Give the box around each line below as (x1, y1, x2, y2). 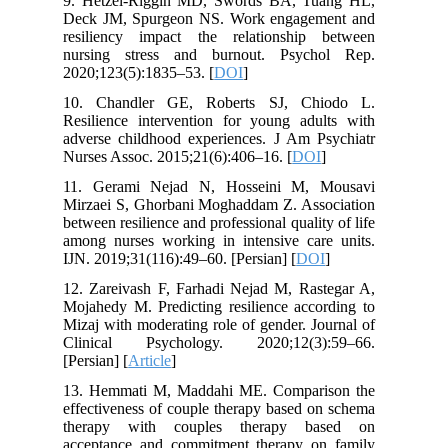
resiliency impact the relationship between (73, 27, 385, 45)
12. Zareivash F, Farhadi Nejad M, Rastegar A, (73, 279, 385, 297)
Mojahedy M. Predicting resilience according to (73, 297, 385, 315)
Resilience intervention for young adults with (73, 111, 385, 129)
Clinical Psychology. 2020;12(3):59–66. (73, 333, 385, 351)
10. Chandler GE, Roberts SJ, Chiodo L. (73, 93, 385, 111)
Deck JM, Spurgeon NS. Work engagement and (73, 9, 385, 27)
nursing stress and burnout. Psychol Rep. (73, 45, 385, 63)
